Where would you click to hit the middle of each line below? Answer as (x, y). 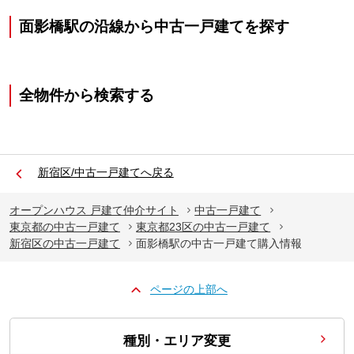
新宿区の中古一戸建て (64, 243)
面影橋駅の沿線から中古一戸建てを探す (154, 26)
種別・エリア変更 (177, 341)
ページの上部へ (188, 290)
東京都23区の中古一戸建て (203, 226)
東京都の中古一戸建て (64, 226)
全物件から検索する (86, 96)
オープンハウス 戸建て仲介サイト (94, 210)
